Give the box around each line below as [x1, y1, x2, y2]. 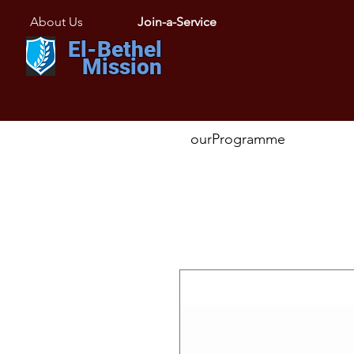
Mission [82, 54, 162, 80]
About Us [30, 14, 83, 29]
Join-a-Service [137, 14, 217, 29]
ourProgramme [190, 130, 285, 148]
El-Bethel [68, 36, 162, 62]
